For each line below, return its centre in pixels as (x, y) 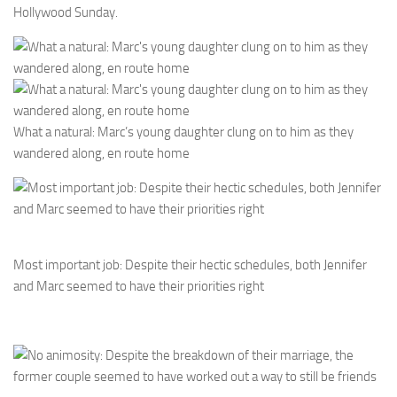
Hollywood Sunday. (66, 12)
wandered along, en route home (101, 153)
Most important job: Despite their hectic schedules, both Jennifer (190, 265)
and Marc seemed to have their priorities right (139, 286)
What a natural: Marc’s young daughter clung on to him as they (183, 132)
